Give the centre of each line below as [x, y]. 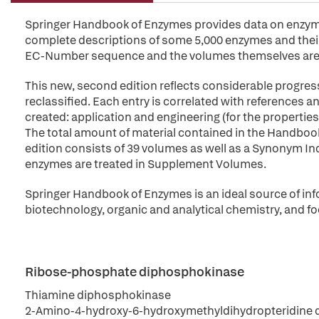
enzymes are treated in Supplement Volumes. [146, 164]
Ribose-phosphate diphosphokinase [135, 272]
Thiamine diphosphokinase [98, 295]
